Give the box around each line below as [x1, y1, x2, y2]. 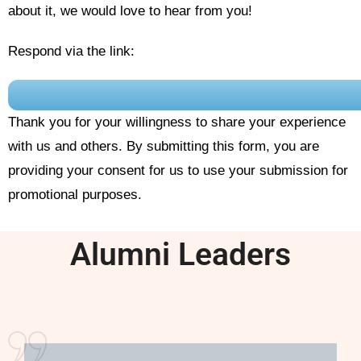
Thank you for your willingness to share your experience [8, 114, 346, 130]
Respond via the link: [8, 44, 135, 59]
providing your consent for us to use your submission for [8, 163, 348, 178]
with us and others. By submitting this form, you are [8, 139, 319, 154]
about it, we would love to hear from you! [8, 3, 252, 19]
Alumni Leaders [70, 236, 291, 273]
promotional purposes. [8, 187, 142, 202]
